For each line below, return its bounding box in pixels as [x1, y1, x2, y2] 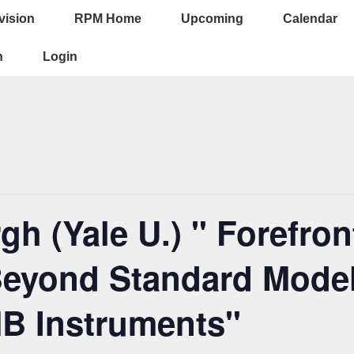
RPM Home [74, 12, 141, 25]
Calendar [283, 12, 337, 25]
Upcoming [181, 12, 243, 25]
